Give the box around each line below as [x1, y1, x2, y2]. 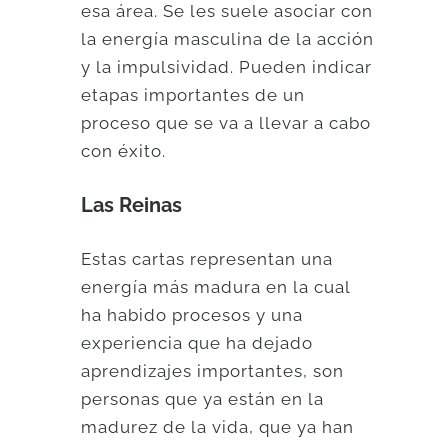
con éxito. [81, 141, 167, 162]
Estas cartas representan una [81, 249, 334, 270]
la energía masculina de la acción [81, 29, 375, 50]
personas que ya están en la [81, 389, 325, 410]
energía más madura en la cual [81, 277, 351, 298]
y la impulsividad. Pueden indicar [81, 57, 373, 78]
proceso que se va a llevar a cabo [81, 113, 372, 134]
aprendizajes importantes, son [81, 361, 345, 382]
